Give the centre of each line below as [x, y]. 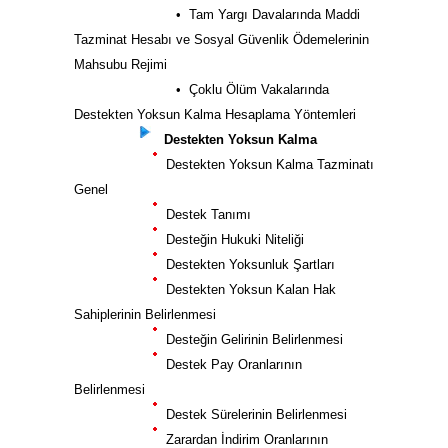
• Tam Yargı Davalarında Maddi [222, 14]
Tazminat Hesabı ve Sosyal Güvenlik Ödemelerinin [221, 39]
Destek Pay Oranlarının [230, 364]
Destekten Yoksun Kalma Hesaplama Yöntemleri [215, 114]
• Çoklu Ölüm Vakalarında [206, 89]
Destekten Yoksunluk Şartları [246, 264]
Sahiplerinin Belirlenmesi [145, 314]
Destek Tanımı [204, 214]
